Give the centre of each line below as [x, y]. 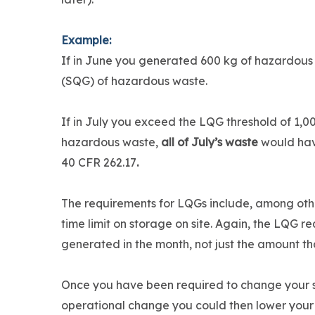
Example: [86, 40]
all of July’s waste [211, 142]
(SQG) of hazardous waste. [136, 81]
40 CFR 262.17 [99, 163]
